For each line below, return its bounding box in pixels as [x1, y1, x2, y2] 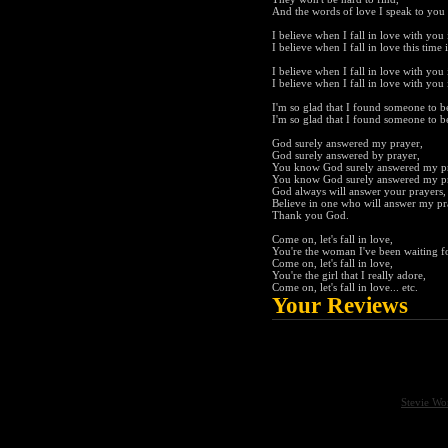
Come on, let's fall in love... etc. [272, 281, 418, 294]
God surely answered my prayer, [272, 137, 423, 150]
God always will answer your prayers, [272, 185, 446, 198]
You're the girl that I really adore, [272, 269, 426, 282]
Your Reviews [272, 293, 408, 319]
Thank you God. [272, 209, 349, 222]
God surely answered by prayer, [272, 149, 420, 162]
